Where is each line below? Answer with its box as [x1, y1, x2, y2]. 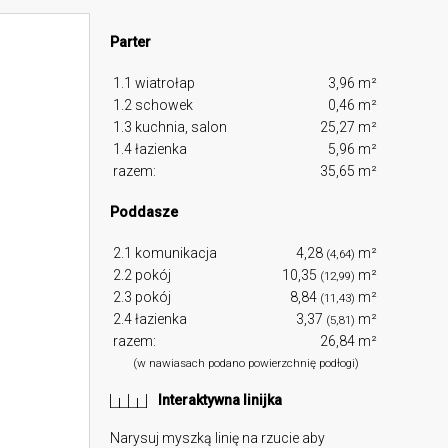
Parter [110, 34, 152, 51]
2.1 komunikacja [113, 245, 218, 262]
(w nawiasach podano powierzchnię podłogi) [132, 356, 359, 371]
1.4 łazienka [113, 141, 188, 158]
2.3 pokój [113, 289, 172, 306]
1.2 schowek [113, 97, 194, 114]
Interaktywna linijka [158, 392, 283, 409]
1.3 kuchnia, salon [113, 119, 228, 136]
